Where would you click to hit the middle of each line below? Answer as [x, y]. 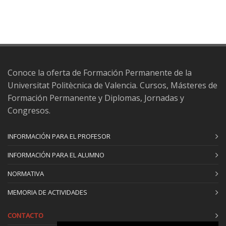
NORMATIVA [26, 174]
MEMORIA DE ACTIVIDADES [47, 192]
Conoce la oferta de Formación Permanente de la [100, 73]
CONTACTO [25, 215]
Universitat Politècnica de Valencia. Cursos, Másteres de [112, 85]
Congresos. [29, 110]
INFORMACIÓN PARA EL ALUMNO [56, 155]
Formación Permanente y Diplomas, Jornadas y [96, 98]
